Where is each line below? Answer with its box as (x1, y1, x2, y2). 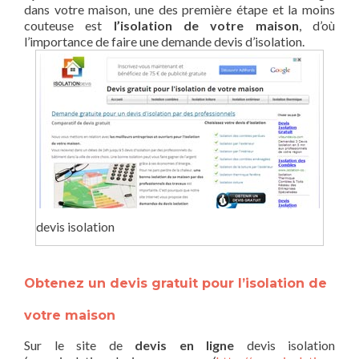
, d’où (298, 18, 336, 33)
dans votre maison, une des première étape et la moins (24, 2, 335, 17)
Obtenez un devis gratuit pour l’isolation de (24, 276, 327, 292)
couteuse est (24, 18, 103, 33)
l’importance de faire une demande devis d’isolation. (24, 34, 305, 49)
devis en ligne (135, 337, 234, 353)
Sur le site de (24, 337, 135, 353)
